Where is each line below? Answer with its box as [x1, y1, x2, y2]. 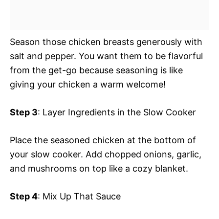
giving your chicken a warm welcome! [10, 79, 166, 89]
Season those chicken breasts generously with [10, 36, 202, 47]
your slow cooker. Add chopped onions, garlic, [10, 149, 201, 159]
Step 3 [10, 107, 38, 117]
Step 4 [10, 191, 38, 201]
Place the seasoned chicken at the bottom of [10, 134, 196, 145]
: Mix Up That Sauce [38, 191, 121, 201]
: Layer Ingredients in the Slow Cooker [38, 107, 196, 117]
